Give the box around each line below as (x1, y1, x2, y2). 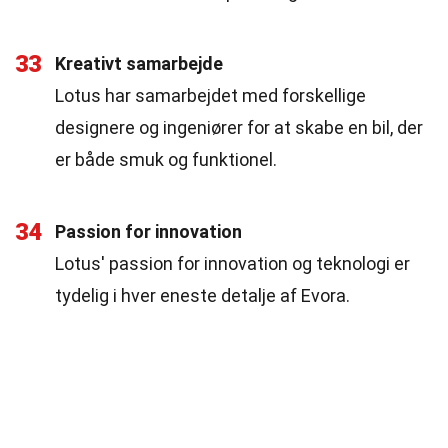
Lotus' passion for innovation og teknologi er (55, 253, 410, 274)
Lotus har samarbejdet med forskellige (55, 85, 366, 106)
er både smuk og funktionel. (55, 149, 277, 170)
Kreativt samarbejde (55, 53, 223, 74)
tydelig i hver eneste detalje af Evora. (55, 285, 350, 306)
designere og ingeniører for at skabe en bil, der (55, 117, 423, 138)
